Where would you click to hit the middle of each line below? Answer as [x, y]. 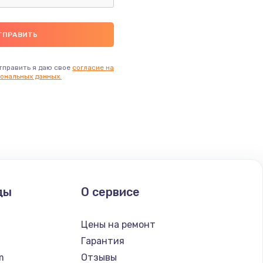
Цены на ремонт [118, 224]
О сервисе [110, 192]
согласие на [93, 67]
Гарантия [102, 241]
